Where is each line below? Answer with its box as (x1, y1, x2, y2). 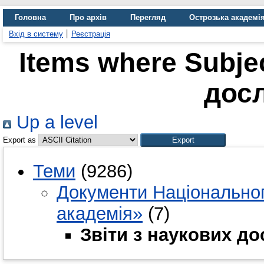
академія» (57, 203, 143, 224)
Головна (15, 13, 46, 22)
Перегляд (130, 13, 166, 22)
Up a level (11, 112, 98, 133)
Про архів (70, 13, 107, 22)
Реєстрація (71, 29, 110, 38)
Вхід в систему (9, 29, 63, 38)
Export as (3, 136, 36, 144)
